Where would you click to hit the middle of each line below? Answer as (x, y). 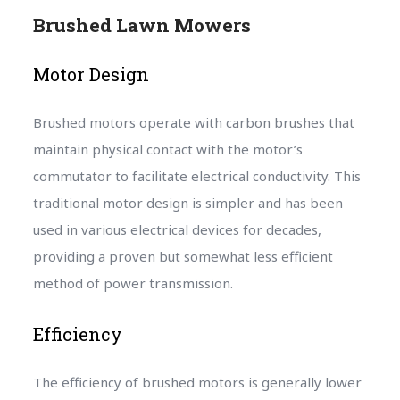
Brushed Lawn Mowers (142, 25)
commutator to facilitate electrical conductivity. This (196, 175)
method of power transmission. (133, 283)
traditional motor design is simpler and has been (187, 202)
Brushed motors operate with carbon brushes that (193, 122)
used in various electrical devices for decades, (177, 229)
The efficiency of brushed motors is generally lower (197, 382)
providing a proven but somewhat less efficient (183, 256)
